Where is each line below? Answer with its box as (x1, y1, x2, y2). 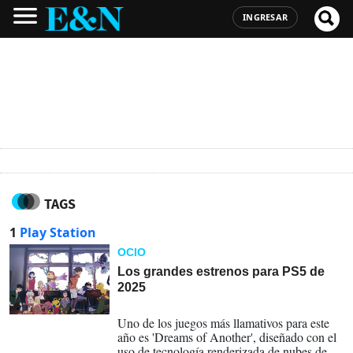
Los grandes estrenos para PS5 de (117, 265, 325, 278)
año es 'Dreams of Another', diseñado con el (117, 329, 337, 345)
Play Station (20, 224, 96, 241)
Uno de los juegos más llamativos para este (117, 314, 330, 331)
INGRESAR (243, 11, 288, 23)
